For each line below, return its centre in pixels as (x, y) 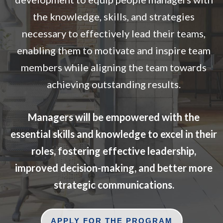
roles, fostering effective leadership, (114, 151)
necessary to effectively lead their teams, (114, 34)
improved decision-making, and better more (114, 168)
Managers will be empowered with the (114, 117)
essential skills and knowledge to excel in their (114, 134)
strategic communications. (114, 185)
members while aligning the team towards (114, 67)
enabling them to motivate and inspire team (114, 51)
